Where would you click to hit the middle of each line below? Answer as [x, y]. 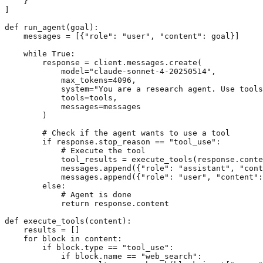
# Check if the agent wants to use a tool [117, 133]
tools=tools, [61, 97]
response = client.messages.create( [103, 62]
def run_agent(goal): [52, 27]
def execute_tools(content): [68, 221]
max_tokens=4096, [70, 80]
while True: [40, 53]
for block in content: [63, 238]
